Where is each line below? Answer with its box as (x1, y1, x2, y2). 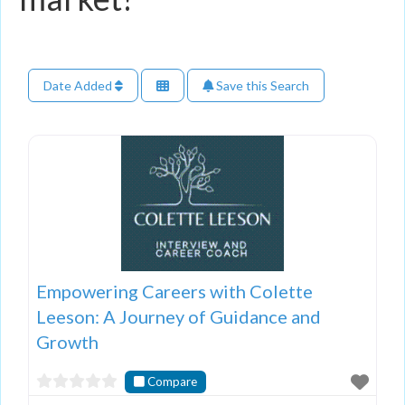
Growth (36, 330, 99, 353)
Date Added (43, 78, 115, 94)
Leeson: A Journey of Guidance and (36, 305, 321, 327)
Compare (147, 373, 198, 389)
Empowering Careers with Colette (36, 279, 313, 302)
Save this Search (213, 78, 309, 94)
